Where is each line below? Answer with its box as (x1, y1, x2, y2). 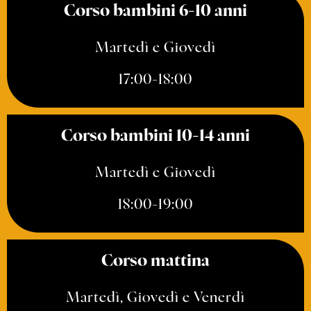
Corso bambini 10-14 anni (61, 128, 250, 145)
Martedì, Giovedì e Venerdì (66, 291, 245, 305)
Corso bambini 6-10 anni (64, 3, 247, 20)
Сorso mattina (101, 253, 210, 270)
